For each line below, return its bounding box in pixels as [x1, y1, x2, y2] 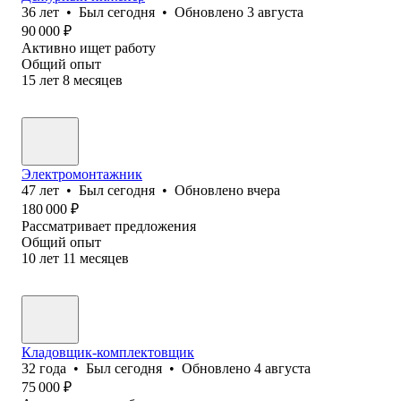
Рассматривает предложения [21, 218, 196, 234]
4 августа [254, 360, 311, 376]
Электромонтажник [21, 166, 142, 182]
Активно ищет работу [21, 39, 156, 55]
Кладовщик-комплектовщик [21, 344, 194, 360]
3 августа [247, 4, 303, 20]
